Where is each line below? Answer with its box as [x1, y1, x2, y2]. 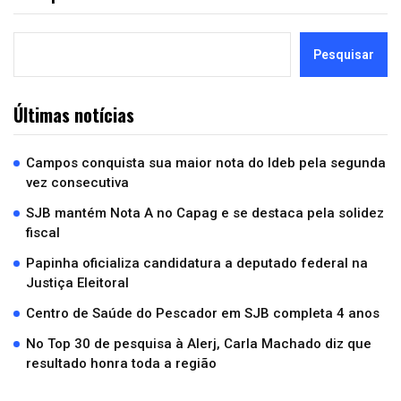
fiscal [26, 224, 60, 241]
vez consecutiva [26, 174, 129, 191]
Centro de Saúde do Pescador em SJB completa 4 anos [26, 304, 380, 321]
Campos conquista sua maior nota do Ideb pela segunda [26, 154, 386, 171]
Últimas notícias [13, 100, 134, 128]
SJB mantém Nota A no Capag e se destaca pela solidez [26, 204, 384, 221]
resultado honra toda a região [26, 354, 217, 371]
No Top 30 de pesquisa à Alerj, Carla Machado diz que [26, 335, 371, 352]
